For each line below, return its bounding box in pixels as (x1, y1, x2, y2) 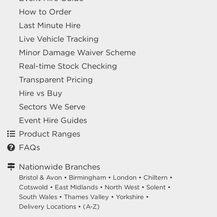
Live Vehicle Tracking (19, 34, 99, 44)
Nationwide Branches (19, 162, 100, 172)
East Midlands (55, 183, 98, 192)
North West (105, 183, 139, 192)
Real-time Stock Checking (19, 61, 117, 71)
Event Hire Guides (19, 115, 87, 125)
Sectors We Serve (19, 102, 85, 112)
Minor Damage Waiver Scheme (19, 47, 136, 58)
